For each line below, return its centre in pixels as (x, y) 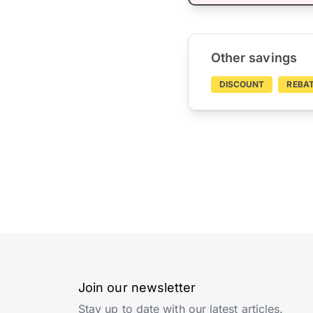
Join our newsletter (137, 288)
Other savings (254, 58)
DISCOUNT (242, 85)
